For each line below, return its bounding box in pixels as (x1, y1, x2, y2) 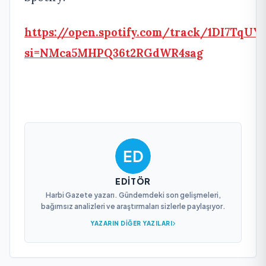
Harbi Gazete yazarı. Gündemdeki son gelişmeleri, (45, 190, 221, 199)
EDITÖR (115, 175, 151, 186)
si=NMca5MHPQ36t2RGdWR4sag (24, 45, 203, 60)
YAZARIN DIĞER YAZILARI (90, 219, 173, 227)
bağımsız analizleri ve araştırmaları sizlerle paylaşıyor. (40, 201, 226, 211)
